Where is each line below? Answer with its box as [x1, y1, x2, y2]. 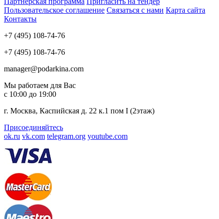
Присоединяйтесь [4, 123, 63, 132]
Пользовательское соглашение [4, 6, 105, 15]
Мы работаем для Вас [4, 81, 76, 90]
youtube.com [88, 132, 128, 141]
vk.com [22, 132, 45, 141]
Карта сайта [166, 6, 205, 15]
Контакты [4, 15, 37, 23]
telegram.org [47, 132, 86, 141]
